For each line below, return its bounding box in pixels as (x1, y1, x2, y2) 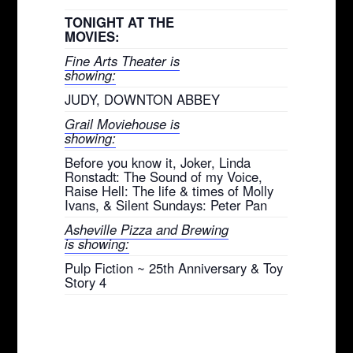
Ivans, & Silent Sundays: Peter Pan (65, 195, 268, 214)
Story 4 (65, 272, 107, 292)
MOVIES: (65, 26, 121, 46)
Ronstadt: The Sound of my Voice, (65, 166, 263, 186)
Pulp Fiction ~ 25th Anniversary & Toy (65, 258, 284, 277)
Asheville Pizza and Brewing (65, 219, 229, 239)
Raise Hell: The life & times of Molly (65, 180, 274, 200)
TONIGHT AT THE (65, 12, 175, 32)
